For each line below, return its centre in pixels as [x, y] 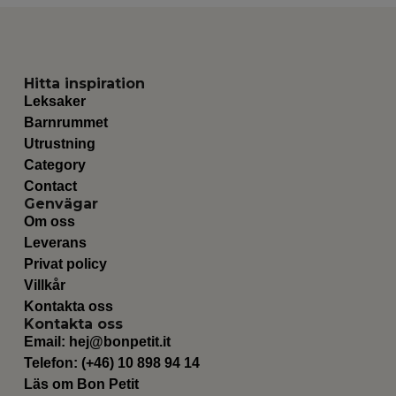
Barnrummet [65, 122]
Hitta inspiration [84, 83]
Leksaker [54, 101]
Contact [50, 186]
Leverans [55, 242]
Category [54, 164]
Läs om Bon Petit [81, 384]
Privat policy [65, 263]
